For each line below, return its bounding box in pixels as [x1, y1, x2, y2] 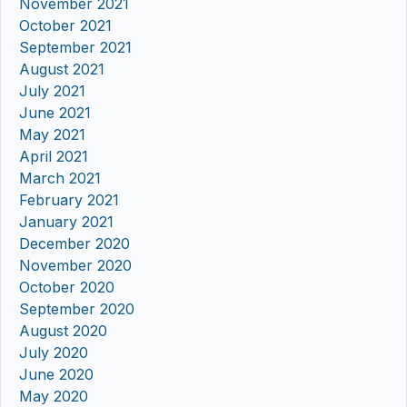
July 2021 [19, 81, 85, 100]
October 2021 [19, 15, 112, 35]
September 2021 [19, 37, 132, 56]
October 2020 [19, 277, 114, 296]
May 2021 [19, 124, 85, 144]
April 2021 [19, 146, 88, 165]
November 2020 [19, 255, 132, 274]
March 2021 [19, 168, 101, 187]
